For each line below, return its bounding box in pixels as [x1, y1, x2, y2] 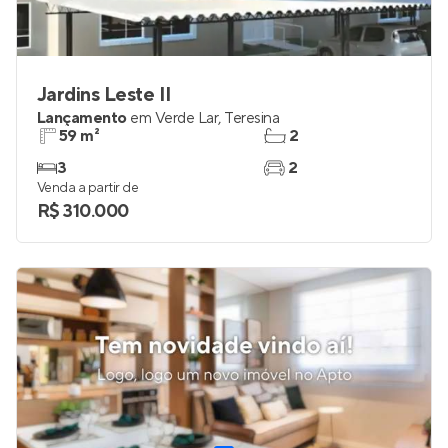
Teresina [224, 108, 280, 128]
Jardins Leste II [37, 82, 172, 108]
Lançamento [37, 108, 127, 128]
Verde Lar [154, 108, 219, 128]
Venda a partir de [37, 179, 139, 197]
